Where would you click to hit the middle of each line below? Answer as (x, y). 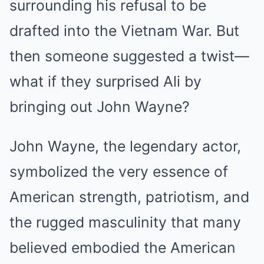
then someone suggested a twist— (129, 56)
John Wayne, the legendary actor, (125, 146)
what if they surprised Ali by (105, 81)
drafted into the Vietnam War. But (124, 30)
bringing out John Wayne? (100, 106)
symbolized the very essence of (119, 171)
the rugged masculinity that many (125, 222)
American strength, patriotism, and (129, 197)
